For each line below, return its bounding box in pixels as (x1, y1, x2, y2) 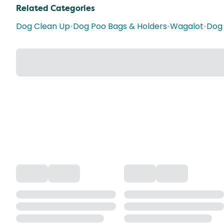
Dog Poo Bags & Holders (73, 20, 167, 32)
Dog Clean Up (16, 20, 70, 32)
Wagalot (170, 20, 203, 32)
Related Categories (16, 3, 95, 13)
